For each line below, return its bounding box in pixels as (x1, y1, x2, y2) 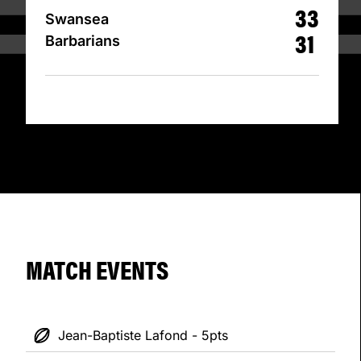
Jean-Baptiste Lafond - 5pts (58, 327, 228, 344)
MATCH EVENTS (26, 251, 168, 288)
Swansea (45, 10, 109, 28)
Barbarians (45, 32, 120, 50)
